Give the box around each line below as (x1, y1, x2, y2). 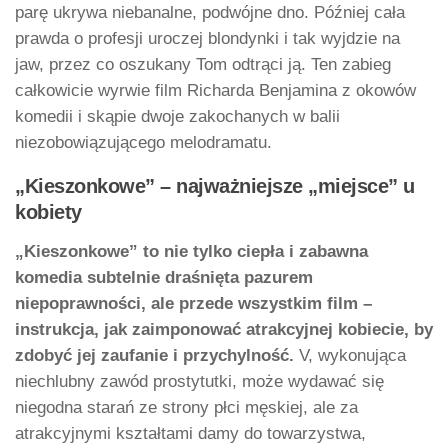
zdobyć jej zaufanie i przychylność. (15, 346, 294, 366)
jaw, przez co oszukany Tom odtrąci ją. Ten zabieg (15, 55, 391, 75)
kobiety (15, 201, 82, 224)
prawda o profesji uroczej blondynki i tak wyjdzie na (15, 29, 400, 49)
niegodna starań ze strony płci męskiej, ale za (15, 398, 358, 418)
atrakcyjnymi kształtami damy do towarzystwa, (15, 424, 366, 444)
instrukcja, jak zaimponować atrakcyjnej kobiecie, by (15, 320, 433, 340)
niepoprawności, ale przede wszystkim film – (15, 294, 372, 314)
